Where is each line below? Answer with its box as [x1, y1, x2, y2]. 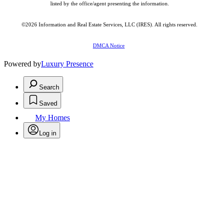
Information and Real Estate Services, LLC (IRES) [39, 22, 152, 27]
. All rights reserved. [152, 22, 197, 27]
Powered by [4, 59, 41, 68]
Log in [39, 129, 56, 137]
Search [39, 83, 59, 91]
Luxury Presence [41, 59, 93, 68]
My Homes [35, 113, 70, 122]
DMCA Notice [93, 43, 125, 48]
